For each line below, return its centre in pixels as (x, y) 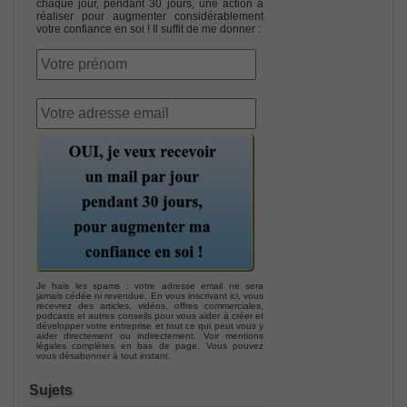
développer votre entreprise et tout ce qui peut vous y (150, 325)
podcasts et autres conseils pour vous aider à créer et (150, 315)
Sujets (51, 390)
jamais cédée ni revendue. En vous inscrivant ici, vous (150, 295)
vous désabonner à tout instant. (104, 355)
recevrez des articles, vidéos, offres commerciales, (150, 305)
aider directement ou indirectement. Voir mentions (150, 335)
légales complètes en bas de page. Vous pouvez (150, 345)
